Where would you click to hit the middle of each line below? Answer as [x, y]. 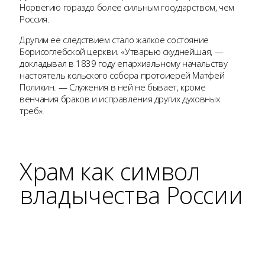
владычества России [131, 195]
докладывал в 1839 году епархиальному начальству [124, 63]
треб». [32, 110]
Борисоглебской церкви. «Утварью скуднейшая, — [122, 51]
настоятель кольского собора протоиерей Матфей [122, 75]
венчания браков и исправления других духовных [120, 98]
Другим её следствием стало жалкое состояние [114, 39]
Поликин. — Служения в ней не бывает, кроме [113, 87]
